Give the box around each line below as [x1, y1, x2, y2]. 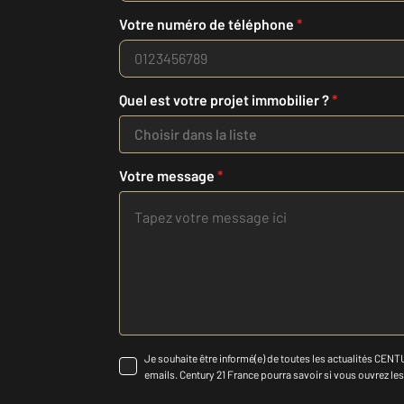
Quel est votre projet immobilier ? [119, 91, 332, 109]
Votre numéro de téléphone [119, 15, 297, 33]
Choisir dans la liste [134, 125, 257, 143]
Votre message [119, 167, 217, 185]
